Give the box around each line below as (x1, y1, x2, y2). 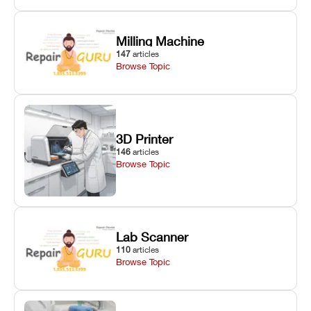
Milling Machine (116, 33, 205, 49)
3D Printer (116, 131, 174, 146)
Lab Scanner (116, 228, 189, 244)
